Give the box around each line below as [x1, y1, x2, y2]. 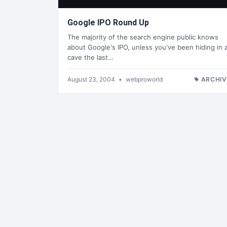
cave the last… [67, 53, 113, 61]
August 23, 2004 [67, 75, 117, 83]
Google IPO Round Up [67, 18, 149, 28]
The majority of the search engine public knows [67, 32, 218, 41]
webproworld [126, 75, 163, 83]
